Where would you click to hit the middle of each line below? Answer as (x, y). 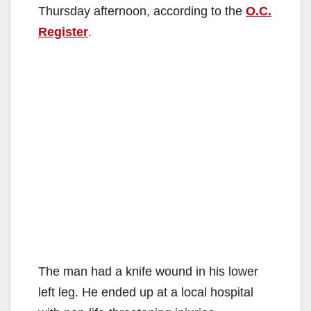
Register (63, 32)
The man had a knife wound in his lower (148, 271)
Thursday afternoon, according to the (142, 11)
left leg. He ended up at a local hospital (146, 292)
